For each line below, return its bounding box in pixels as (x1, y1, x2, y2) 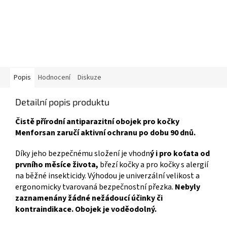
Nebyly (175, 181, 200, 193)
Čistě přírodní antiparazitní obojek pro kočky (15, 116, 179, 128)
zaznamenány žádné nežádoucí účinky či (15, 193, 163, 204)
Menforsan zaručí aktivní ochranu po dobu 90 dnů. (15, 127, 196, 139)
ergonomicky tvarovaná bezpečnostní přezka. (15, 181, 175, 193)
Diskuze (78, 72, 101, 83)
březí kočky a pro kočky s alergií (98, 159, 208, 171)
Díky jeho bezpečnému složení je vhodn (15, 148, 150, 160)
